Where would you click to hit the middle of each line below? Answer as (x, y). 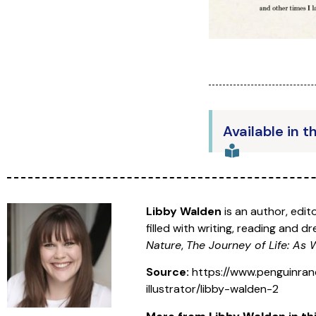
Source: (169, 272)
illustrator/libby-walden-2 (212, 289)
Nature (163, 245)
